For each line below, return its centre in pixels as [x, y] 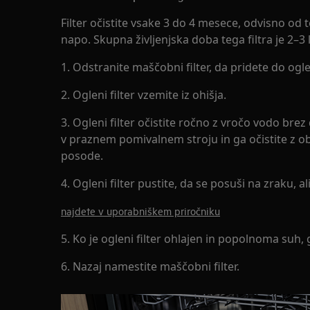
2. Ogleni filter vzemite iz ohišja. [144, 94]
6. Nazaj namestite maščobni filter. [150, 266]
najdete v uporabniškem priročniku [140, 210]
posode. [82, 155]
